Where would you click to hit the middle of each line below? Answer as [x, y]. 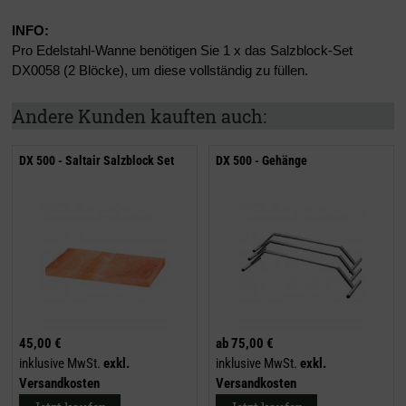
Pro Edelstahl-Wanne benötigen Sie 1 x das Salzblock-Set [182, 51]
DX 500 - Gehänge [261, 160]
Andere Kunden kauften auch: [139, 116]
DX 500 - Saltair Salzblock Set [97, 160]
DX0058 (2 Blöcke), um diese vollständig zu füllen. [160, 71]
